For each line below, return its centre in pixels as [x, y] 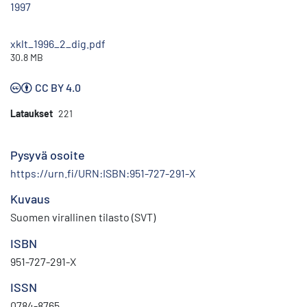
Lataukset [32, 114]
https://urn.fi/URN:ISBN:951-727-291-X [103, 173]
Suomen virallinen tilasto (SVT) [83, 217]
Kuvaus [30, 199]
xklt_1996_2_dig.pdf [58, 44]
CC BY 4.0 [58, 88]
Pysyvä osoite [48, 155]
